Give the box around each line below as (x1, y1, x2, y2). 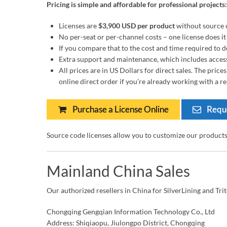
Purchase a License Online (70, 104, 169, 115)
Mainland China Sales (47, 162, 190, 180)
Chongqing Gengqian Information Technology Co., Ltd (47, 207, 215, 216)
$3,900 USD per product (98, 21, 175, 30)
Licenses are (59, 21, 98, 30)
